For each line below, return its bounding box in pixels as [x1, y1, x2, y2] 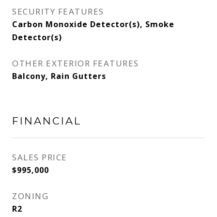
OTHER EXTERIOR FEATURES [12, 58, 139, 69]
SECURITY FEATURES [12, 6, 104, 17]
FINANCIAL [12, 115, 81, 127]
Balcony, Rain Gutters [12, 71, 106, 81]
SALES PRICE [12, 152, 67, 163]
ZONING [12, 190, 48, 201]
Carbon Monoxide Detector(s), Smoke [12, 19, 174, 30]
